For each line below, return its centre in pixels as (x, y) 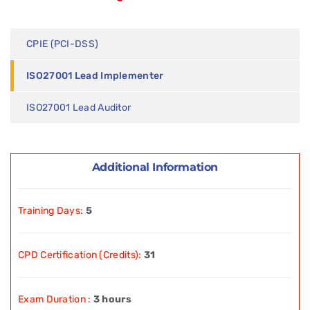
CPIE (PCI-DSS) (63, 44)
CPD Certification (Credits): (81, 255)
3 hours (112, 299)
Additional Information (155, 167)
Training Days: (51, 210)
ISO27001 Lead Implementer (95, 75)
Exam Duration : (55, 299)
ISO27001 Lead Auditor (79, 107)
